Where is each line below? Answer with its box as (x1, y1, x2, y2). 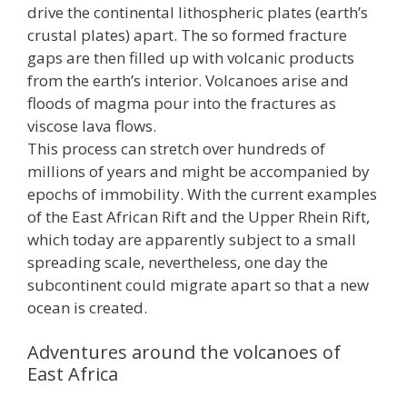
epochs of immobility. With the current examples (27, 183, 377, 204)
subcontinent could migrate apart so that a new (27, 273, 369, 295)
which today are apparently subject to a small (27, 228, 356, 250)
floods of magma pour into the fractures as (27, 92, 336, 114)
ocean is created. (27, 296, 147, 318)
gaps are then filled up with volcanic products (27, 46, 354, 68)
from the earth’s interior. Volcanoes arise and (27, 69, 349, 91)
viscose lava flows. (27, 114, 156, 136)
